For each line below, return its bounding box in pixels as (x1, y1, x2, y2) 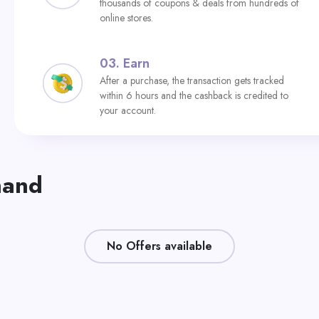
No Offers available (107, 238, 212, 254)
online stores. (100, 11, 153, 25)
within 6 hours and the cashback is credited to (100, 88, 288, 103)
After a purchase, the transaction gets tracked (100, 73, 284, 88)
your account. (100, 103, 156, 117)
